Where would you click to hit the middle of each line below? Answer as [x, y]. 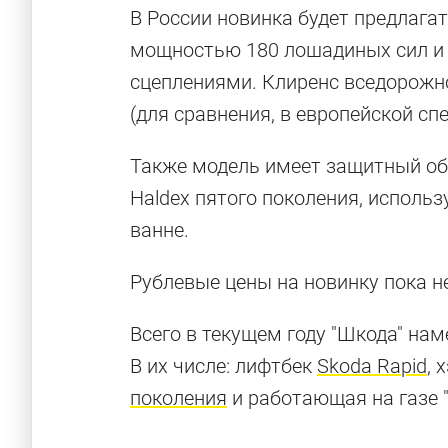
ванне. [159, 230]
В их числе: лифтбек [223, 366]
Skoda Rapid [372, 366]
